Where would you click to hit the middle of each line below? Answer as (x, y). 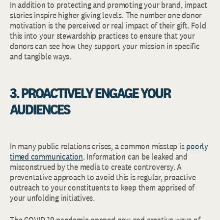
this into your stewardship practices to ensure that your (102, 36)
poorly (197, 146)
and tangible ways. (41, 56)
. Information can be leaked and (135, 156)
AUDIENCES (40, 109)
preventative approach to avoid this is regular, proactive (103, 177)
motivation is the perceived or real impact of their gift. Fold (108, 25)
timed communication (46, 156)
